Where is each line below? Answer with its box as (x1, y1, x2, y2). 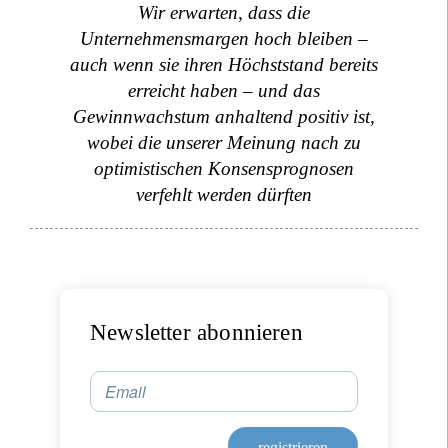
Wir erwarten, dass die (138, 2, 310, 23)
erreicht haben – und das (128, 80, 320, 101)
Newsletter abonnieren (90, 320, 303, 345)
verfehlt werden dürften (136, 184, 312, 205)
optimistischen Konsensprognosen (94, 158, 354, 179)
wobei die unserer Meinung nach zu (87, 132, 361, 153)
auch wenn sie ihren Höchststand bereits (70, 54, 378, 75)
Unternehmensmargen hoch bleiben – (80, 28, 368, 49)
